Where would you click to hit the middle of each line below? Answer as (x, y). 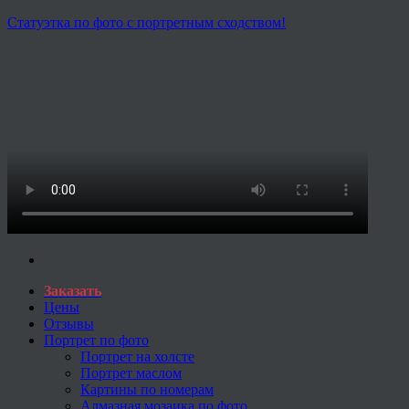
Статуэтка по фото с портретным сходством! (147, 22)
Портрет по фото (96, 340)
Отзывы (69, 323)
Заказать (73, 290)
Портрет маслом (131, 372)
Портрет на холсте (137, 356)
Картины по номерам (147, 389)
